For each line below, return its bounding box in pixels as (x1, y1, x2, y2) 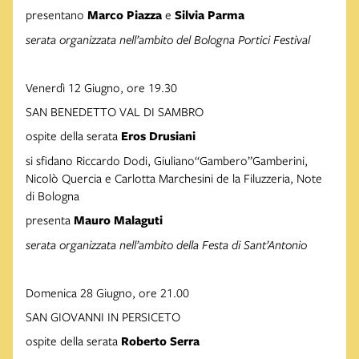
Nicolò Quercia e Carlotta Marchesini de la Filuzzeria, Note (26, 170, 322, 187)
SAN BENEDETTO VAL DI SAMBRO (26, 103, 204, 120)
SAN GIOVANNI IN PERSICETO (26, 309, 180, 325)
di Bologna (26, 188, 79, 204)
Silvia (175, 6, 204, 24)
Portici (238, 31, 270, 48)
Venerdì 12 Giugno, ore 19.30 (26, 79, 177, 96)
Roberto (121, 333, 167, 350)
